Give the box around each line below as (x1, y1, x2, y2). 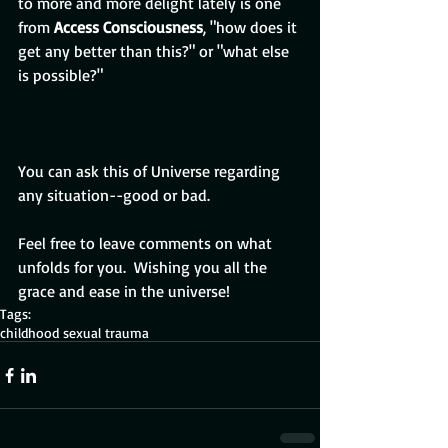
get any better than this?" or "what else (18, 41, 293, 62)
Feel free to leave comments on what (18, 233, 276, 254)
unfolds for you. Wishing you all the (18, 257, 271, 278)
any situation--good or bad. (18, 185, 214, 206)
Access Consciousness (54, 17, 203, 38)
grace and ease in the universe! (18, 281, 230, 302)
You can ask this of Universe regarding (18, 161, 284, 182)
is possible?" (18, 65, 103, 86)
